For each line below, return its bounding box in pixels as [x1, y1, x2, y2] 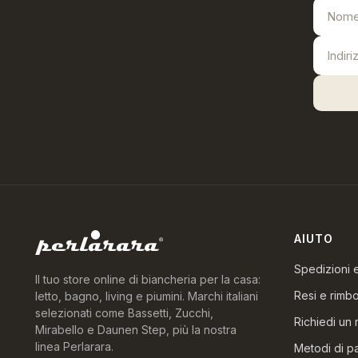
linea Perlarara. [35, 339, 113, 353]
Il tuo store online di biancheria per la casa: [35, 272, 261, 286]
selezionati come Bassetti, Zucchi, [35, 305, 213, 320]
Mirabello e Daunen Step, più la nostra [35, 322, 237, 336]
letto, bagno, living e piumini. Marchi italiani [35, 288, 258, 303]
